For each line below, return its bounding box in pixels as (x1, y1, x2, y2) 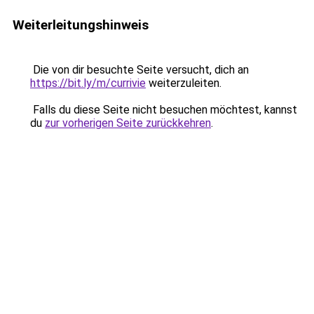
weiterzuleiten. (146, 76, 221, 90)
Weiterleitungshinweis (13, 17, 149, 33)
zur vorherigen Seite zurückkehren (45, 116, 211, 130)
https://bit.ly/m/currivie (30, 76, 146, 90)
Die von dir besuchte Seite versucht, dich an (30, 63, 249, 76)
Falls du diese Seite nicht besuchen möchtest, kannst (30, 103, 297, 116)
